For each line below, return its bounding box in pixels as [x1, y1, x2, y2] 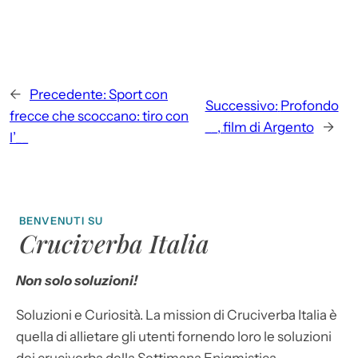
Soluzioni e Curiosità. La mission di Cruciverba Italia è [16, 307, 337, 324]
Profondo [280, 97, 339, 113]
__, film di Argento [205, 118, 314, 135]
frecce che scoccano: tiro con [10, 108, 189, 125]
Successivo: [205, 97, 278, 113]
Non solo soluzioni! [16, 272, 137, 289]
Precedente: [30, 86, 106, 103]
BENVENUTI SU [19, 214, 104, 228]
